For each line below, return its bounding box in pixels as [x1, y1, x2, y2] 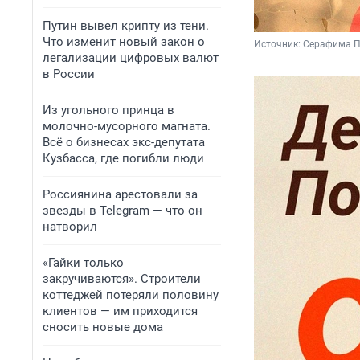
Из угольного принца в [43, 103, 174, 117]
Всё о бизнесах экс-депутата [43, 135, 205, 149]
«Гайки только [43, 256, 124, 270]
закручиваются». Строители [43, 272, 201, 286]
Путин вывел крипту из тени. [43, 18, 209, 33]
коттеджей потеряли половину [43, 288, 219, 302]
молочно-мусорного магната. [43, 119, 211, 133]
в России [43, 67, 95, 81]
